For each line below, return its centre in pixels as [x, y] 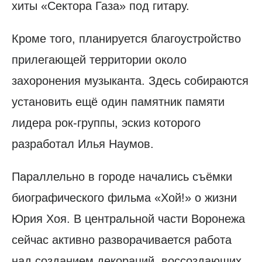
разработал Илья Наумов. [83, 144]
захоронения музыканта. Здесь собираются [130, 81]
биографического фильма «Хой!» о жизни [124, 198]
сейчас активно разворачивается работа [122, 240]
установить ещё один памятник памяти [118, 102]
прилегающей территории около [99, 60]
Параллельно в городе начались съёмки [122, 177]
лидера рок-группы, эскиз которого [106, 123]
